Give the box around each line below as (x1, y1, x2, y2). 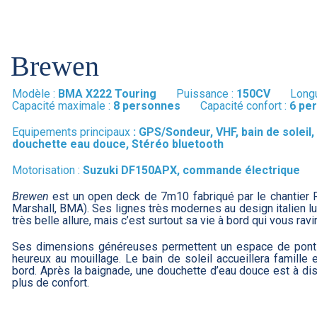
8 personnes (113, 99, 200, 113)
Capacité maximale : (11, 99, 113, 113)
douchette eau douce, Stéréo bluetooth (11, 137, 224, 151)
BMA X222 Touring (57, 87, 176, 101)
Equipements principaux (11, 125, 130, 139)
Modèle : (11, 87, 58, 101)
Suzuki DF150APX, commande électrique (82, 163, 300, 178)
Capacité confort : (200, 99, 289, 113)
